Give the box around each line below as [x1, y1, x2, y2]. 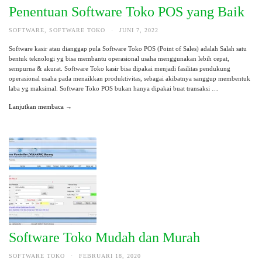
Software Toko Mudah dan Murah [9, 229, 200, 245]
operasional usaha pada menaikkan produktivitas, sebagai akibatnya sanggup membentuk [9, 75, 250, 82]
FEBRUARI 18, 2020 [79, 252, 141, 259]
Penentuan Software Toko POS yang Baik [9, 4, 244, 20]
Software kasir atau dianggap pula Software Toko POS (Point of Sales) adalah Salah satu [9, 45, 247, 53]
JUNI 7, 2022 [119, 27, 158, 34]
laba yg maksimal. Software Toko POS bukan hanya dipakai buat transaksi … [9, 85, 218, 92]
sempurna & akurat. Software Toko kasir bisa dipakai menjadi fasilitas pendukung [9, 65, 230, 73]
